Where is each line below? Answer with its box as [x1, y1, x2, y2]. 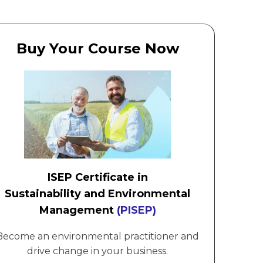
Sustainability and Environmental [5, 187, 190, 200]
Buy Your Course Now [16, 39, 179, 57]
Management [39, 203, 114, 217]
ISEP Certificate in [47, 170, 148, 184]
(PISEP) [113, 203, 156, 217]
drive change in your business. [27, 245, 168, 257]
